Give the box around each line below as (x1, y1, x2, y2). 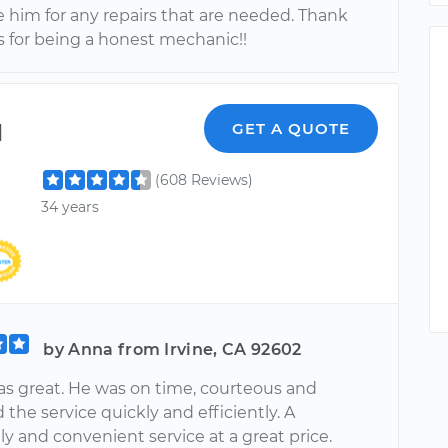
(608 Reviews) (155, 170, 254, 189)
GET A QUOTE (232, 118, 351, 138)
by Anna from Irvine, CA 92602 (43, 340, 302, 360)
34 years (41, 197, 100, 216)
